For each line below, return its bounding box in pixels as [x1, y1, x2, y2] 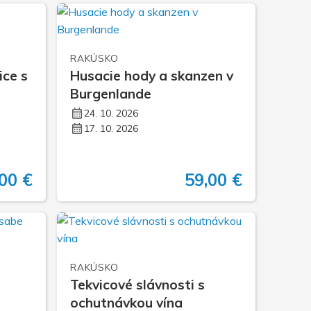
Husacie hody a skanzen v [70, 67, 234, 85]
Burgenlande [70, 85, 152, 103]
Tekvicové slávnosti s [70, 276, 205, 293]
